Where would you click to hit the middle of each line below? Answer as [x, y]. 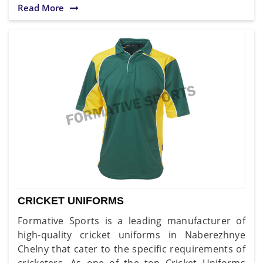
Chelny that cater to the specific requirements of [131, 249]
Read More [41, 7]
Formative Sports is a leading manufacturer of [131, 220]
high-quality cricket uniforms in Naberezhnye [131, 235]
